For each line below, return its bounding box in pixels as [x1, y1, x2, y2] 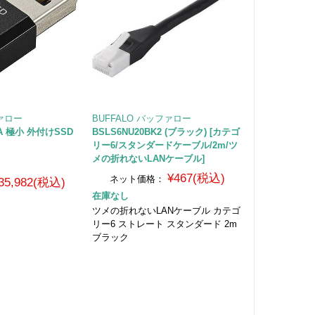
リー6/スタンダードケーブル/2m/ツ [91, 139, 238, 150]
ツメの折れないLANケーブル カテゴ [91, 205, 240, 216]
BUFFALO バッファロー [91, 112, 191, 124]
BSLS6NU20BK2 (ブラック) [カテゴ [91, 126, 240, 137]
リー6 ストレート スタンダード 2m [91, 218, 237, 229]
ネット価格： [110, 173, 165, 184]
